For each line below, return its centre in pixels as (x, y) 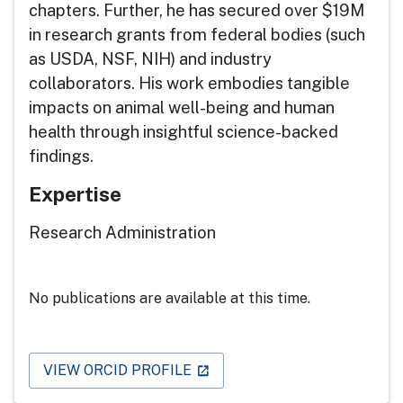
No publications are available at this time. (170, 298)
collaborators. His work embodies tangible (189, 83)
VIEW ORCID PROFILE (117, 370)
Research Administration (122, 232)
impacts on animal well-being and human (182, 107)
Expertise (75, 194)
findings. (63, 156)
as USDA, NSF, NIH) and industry (150, 58)
